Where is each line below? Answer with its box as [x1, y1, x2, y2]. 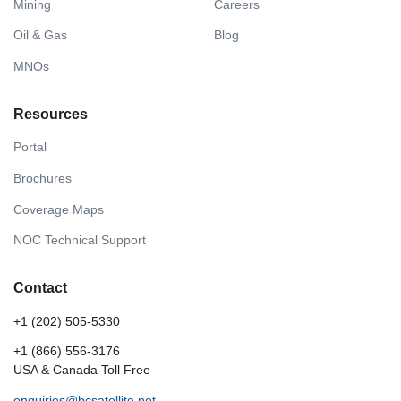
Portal [13, 140, 47, 155]
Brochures [13, 171, 72, 186]
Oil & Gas [13, 28, 67, 43]
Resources [13, 106, 88, 122]
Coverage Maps [13, 201, 104, 217]
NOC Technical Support [13, 233, 146, 248]
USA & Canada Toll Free [13, 363, 150, 378]
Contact [13, 280, 67, 296]
